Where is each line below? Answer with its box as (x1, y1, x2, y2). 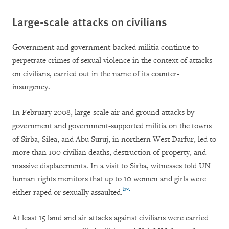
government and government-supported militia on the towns (12, 121, 212, 131)
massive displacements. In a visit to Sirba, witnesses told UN (12, 161, 211, 171)
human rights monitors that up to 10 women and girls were (12, 174, 206, 185)
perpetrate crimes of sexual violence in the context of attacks (12, 56, 212, 66)
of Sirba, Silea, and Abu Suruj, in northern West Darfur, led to (12, 134, 216, 145)
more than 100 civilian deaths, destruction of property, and (12, 148, 206, 158)
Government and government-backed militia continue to (12, 42, 199, 53)
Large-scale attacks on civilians (12, 13, 167, 30)
